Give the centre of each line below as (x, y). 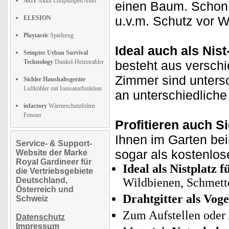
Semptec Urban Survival (56, 53)
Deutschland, (42, 180)
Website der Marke (52, 153)
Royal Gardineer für (54, 162)
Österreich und (45, 189)
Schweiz (32, 199)
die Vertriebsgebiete (54, 171)
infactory (35, 106)
